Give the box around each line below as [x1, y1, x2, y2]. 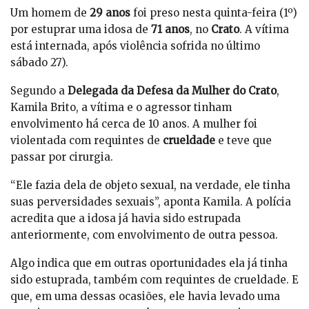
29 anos [87, 6, 133, 20]
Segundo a [10, 84, 65, 98]
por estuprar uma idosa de [10, 23, 151, 37]
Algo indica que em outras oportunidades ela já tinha [10, 257, 288, 270]
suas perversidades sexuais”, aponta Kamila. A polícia [10, 195, 291, 209]
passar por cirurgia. [10, 150, 113, 164]
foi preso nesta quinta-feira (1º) [133, 6, 297, 20]
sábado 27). [10, 56, 68, 70]
